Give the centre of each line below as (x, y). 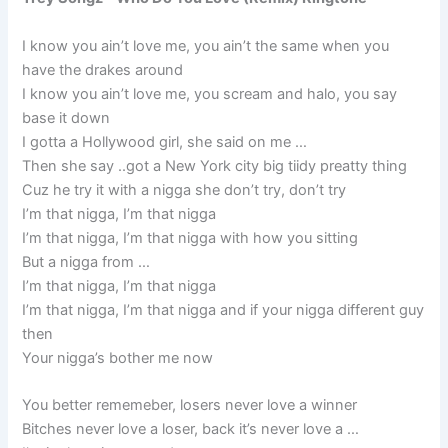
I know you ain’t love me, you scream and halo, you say (210, 93)
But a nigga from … (86, 261)
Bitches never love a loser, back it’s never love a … (191, 429)
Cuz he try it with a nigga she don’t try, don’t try (184, 189)
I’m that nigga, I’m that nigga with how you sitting (190, 237)
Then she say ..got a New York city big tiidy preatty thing (215, 165)
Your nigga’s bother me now (118, 357)
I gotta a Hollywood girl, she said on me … (165, 141)
